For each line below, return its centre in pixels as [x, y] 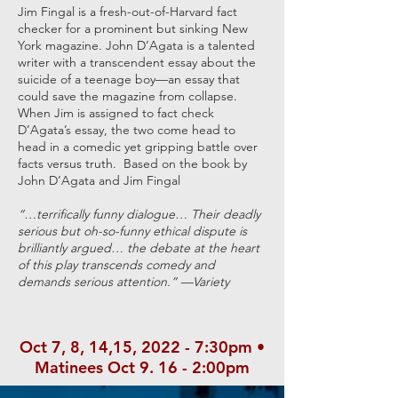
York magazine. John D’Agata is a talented [136, 45]
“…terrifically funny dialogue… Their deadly [139, 214]
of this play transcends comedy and [116, 265]
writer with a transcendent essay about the [137, 62]
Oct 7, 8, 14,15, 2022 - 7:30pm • [142, 347]
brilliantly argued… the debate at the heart [139, 248]
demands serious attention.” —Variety [123, 282]
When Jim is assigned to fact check [116, 113]
